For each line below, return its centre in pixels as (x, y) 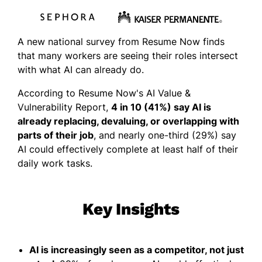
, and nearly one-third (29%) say (165, 135)
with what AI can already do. (81, 70)
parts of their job (56, 135)
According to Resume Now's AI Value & (104, 93)
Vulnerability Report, (64, 107)
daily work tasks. (55, 163)
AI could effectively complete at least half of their (128, 149)
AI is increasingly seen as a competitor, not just (137, 250)
